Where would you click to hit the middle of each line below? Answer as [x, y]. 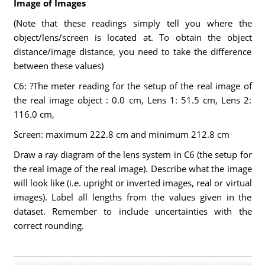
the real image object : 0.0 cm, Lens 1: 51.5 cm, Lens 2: [132, 100]
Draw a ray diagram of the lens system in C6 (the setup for [132, 154]
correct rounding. [49, 225]
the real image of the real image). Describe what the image [132, 169]
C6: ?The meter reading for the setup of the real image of [132, 86]
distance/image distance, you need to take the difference [132, 51]
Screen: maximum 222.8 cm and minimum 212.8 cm [122, 134]
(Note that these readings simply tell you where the [132, 23]
